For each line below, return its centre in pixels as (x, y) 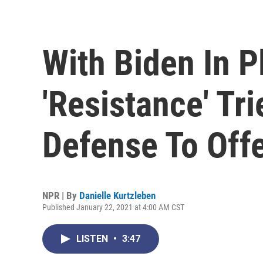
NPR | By (61, 195)
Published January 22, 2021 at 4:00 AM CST (113, 207)
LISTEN (93, 238)
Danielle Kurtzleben (117, 195)
